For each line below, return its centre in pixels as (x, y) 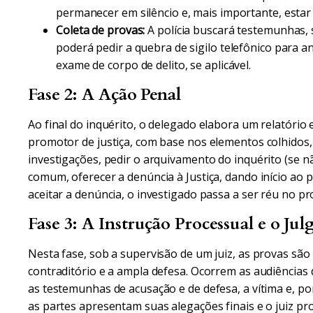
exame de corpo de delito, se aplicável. (154, 65)
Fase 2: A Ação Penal (104, 95)
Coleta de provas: (101, 30)
